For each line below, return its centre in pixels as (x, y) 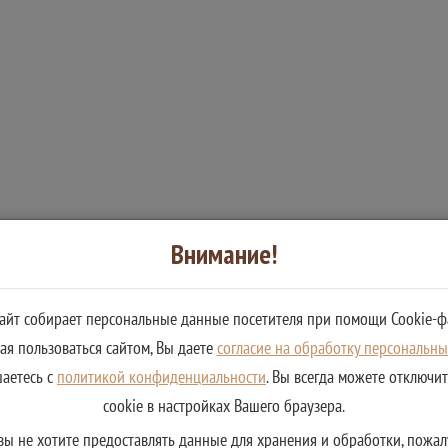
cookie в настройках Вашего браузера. (224, 405)
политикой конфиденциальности (161, 376)
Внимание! (224, 254)
